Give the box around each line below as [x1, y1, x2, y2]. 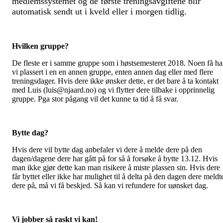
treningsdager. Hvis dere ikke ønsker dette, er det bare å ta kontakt [12, 76, 219, 85]
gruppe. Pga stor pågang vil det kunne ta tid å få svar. [12, 94, 178, 103]
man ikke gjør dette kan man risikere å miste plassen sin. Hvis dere [12, 163, 220, 172]
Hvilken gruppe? [12, 41, 69, 50]
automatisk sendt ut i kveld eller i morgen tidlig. [12, 6, 189, 16]
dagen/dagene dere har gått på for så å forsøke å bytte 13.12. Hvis [12, 154, 218, 163]
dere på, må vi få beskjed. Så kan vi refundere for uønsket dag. [12, 181, 208, 190]
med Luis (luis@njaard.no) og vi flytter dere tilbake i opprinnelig [12, 85, 215, 94]
